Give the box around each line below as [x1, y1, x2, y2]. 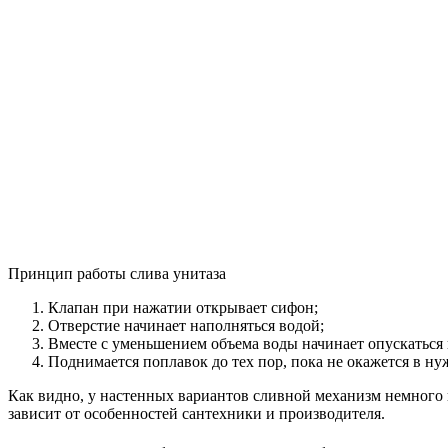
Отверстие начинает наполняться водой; [48, 317, 324, 335]
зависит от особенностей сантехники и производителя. [8, 405, 385, 423]
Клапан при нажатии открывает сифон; [48, 299, 318, 317]
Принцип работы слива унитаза [8, 265, 226, 283]
